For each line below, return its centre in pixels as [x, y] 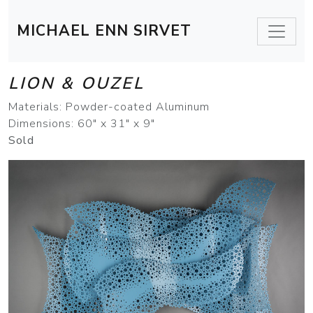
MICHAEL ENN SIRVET [104, 31]
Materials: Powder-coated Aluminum [109, 107]
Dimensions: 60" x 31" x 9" [82, 124]
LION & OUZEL [77, 83]
